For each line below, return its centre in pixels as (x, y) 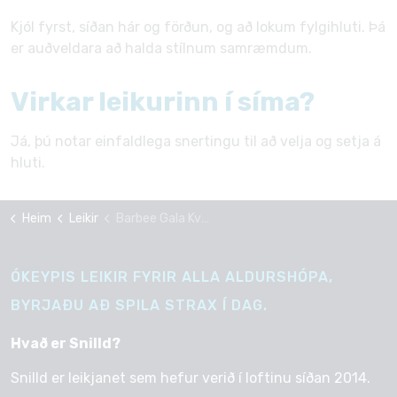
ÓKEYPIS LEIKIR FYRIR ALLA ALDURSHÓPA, (172, 277)
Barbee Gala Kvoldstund (158, 218)
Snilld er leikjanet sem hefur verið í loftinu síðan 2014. (191, 378)
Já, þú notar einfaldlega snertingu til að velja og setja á (196, 141)
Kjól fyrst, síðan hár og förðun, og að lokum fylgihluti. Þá (198, 27)
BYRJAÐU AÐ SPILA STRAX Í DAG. (139, 305)
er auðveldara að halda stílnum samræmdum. (161, 48)
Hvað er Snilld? (66, 343)
